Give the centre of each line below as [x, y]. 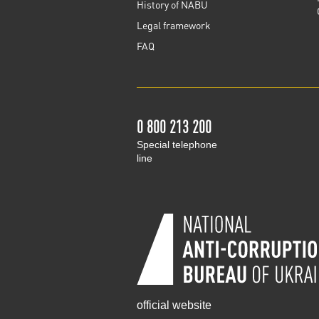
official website [174, 305]
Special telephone [177, 145]
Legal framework [174, 25]
